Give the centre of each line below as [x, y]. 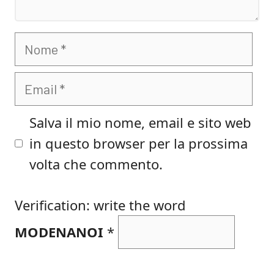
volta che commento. [96, 164]
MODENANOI [59, 232]
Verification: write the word [100, 205]
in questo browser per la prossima [139, 143]
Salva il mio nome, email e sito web [140, 122]
